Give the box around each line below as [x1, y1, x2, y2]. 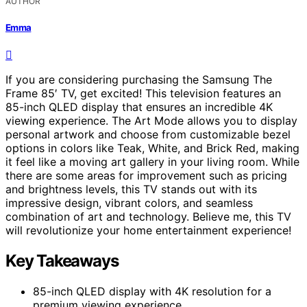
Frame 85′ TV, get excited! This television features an [5, 86, 281, 100]
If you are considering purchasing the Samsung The [5, 72, 272, 86]
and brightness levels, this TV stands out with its [5, 182, 257, 196]
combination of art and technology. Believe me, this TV [5, 209, 291, 223]
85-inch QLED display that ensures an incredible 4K [5, 99, 273, 114]
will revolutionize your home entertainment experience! [5, 223, 291, 237]
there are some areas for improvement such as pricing [5, 168, 287, 182]
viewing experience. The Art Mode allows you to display [5, 113, 297, 127]
